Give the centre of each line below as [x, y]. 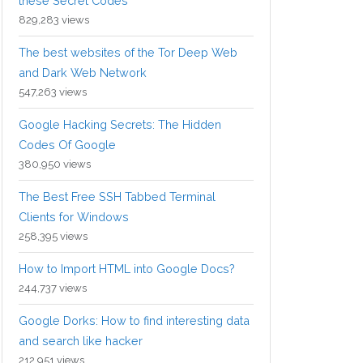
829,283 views [54, 20]
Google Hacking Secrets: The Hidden [120, 125]
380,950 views [55, 164]
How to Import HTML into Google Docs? [127, 269]
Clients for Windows [74, 217]
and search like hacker [81, 341]
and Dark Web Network [83, 73]
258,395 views [53, 237]
